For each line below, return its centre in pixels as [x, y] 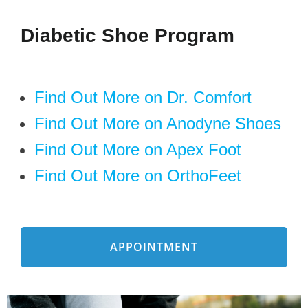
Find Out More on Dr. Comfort [143, 97]
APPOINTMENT [154, 246]
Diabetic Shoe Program [128, 35]
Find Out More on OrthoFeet [138, 175]
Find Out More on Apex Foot [138, 149]
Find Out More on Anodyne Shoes [158, 123]
